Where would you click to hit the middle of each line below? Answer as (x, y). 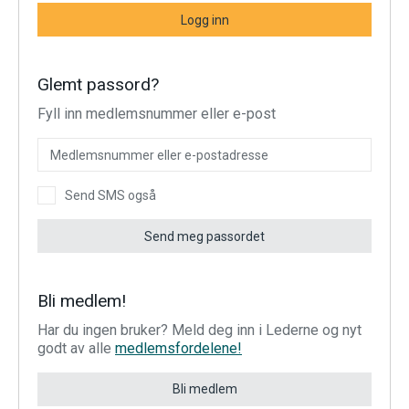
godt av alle (76, 348)
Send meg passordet (204, 236)
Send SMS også (110, 195)
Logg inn (204, 20)
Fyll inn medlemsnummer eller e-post (157, 114)
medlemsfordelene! (178, 348)
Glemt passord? (98, 84)
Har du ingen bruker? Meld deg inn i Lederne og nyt (199, 330)
